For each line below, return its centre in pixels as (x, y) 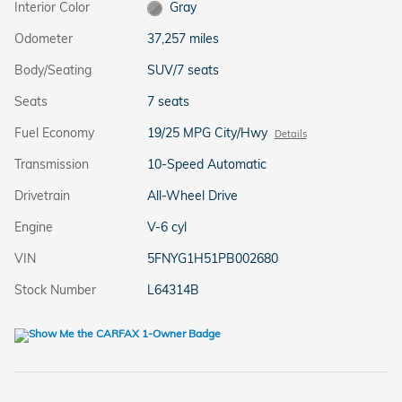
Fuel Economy (54, 133)
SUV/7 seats (183, 70)
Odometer (44, 39)
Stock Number (55, 290)
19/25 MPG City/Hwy (207, 133)
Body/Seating (53, 70)
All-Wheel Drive (192, 196)
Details (290, 134)
